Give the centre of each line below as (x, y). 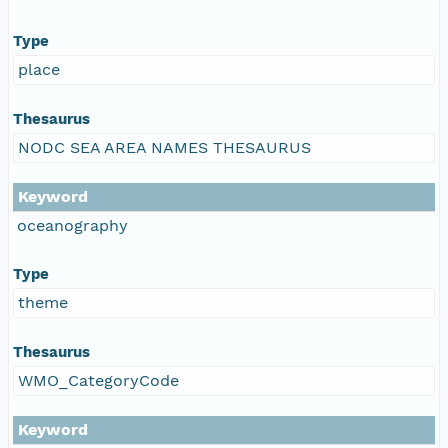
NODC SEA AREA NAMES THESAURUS (164, 147)
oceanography (72, 225)
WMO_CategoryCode (98, 380)
